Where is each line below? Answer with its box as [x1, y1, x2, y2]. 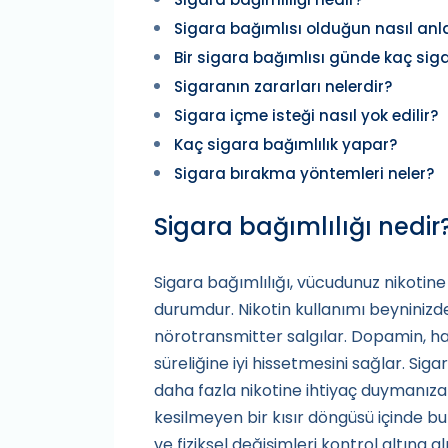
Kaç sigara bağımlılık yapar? [174, 134, 397, 156]
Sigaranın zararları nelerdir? [174, 76, 392, 98]
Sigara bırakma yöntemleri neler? [174, 163, 434, 185]
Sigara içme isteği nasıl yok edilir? [174, 105, 438, 127]
